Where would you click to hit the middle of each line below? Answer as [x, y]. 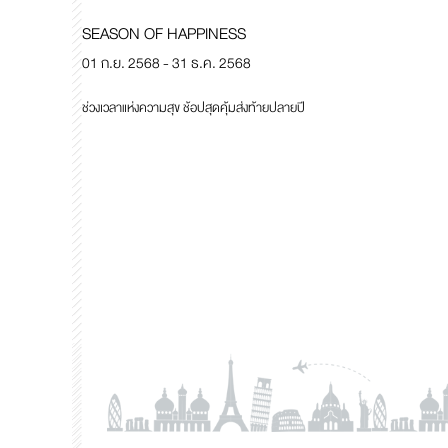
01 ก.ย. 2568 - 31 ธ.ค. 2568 [166, 62]
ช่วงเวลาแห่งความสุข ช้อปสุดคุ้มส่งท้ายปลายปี [193, 107]
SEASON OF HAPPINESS [164, 33]
